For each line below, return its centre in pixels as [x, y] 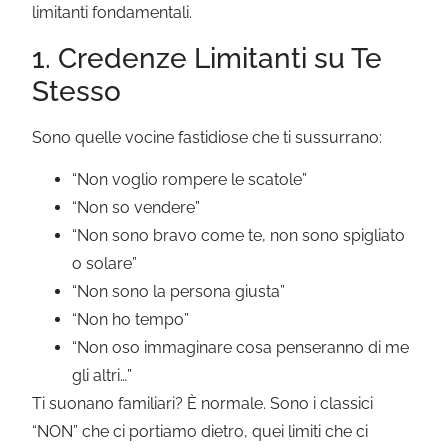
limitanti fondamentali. [112, 13]
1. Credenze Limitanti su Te [207, 58]
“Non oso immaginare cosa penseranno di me [241, 348]
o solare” [105, 264]
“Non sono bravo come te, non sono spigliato [239, 236]
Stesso [77, 91]
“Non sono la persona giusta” [179, 292]
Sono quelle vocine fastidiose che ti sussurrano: [207, 137]
